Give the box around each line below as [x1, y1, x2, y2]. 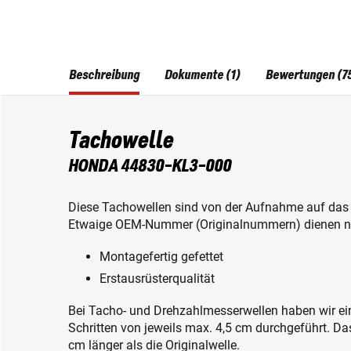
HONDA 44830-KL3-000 [68, 156, 231, 175]
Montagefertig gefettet [100, 249, 223, 265]
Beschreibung [69, 68, 139, 83]
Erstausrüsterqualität [100, 271, 215, 287]
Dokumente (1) [165, 68, 241, 83]
